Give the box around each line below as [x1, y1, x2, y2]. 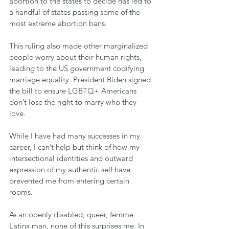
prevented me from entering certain [9, 176, 131, 186]
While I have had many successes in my [9, 131, 142, 141]
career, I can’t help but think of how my [9, 142, 142, 152]
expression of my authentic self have [9, 165, 132, 174]
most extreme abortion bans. [9, 18, 109, 28]
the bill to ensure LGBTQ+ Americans [9, 86, 139, 96]
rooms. [9, 187, 35, 197]
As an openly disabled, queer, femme [9, 210, 135, 219]
